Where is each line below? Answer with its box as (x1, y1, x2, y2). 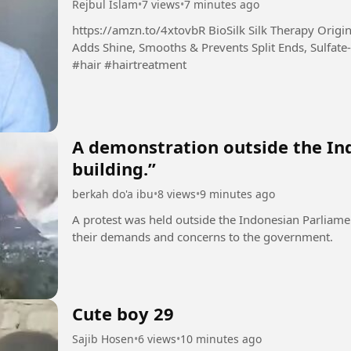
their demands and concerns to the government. (72, 228, 333, 244)
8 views (157, 186, 196, 201)
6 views (138, 331, 176, 347)
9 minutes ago (200, 186, 275, 201)
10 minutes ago (180, 331, 262, 347)
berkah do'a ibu (72, 186, 154, 201)
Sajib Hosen (72, 331, 134, 347)
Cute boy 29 (72, 302, 174, 326)
